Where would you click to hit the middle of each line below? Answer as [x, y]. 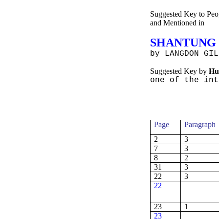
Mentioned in [183, 23]
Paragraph [200, 124]
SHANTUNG [183, 43]
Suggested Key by [179, 71]
